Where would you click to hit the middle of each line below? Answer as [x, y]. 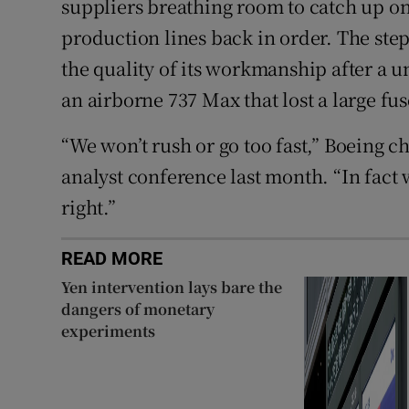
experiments [109, 330]
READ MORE [112, 258]
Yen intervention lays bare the [172, 287]
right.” [89, 206]
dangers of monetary [138, 309]
